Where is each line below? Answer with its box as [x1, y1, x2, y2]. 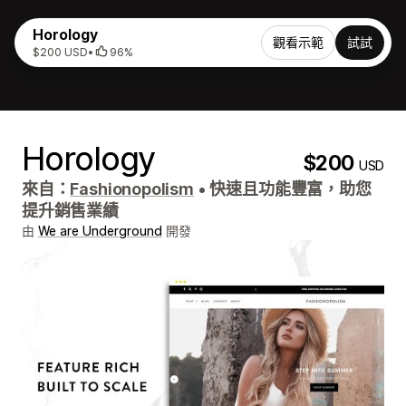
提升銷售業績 [22, 201, 119, 220]
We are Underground [38, 223, 162, 238]
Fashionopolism [70, 179, 194, 198]
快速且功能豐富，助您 [206, 179, 372, 198]
